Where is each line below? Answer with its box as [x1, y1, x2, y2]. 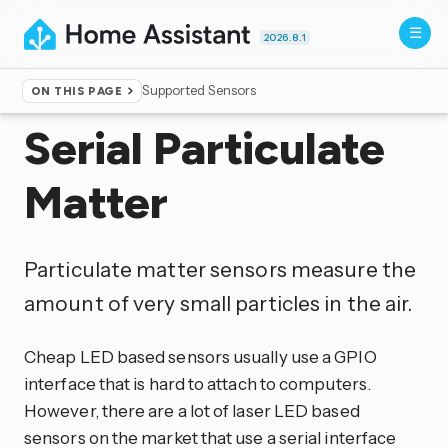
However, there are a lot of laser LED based [24, 399, 360, 421]
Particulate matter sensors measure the [24, 255, 417, 282]
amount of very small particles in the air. [24, 289, 413, 316]
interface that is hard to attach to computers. [24, 372, 371, 394]
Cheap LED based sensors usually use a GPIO [24, 345, 377, 367]
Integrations [77, 90, 153, 106]
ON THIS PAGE [30, 84, 123, 99]
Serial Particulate [24, 121, 385, 175]
